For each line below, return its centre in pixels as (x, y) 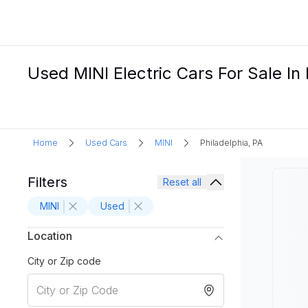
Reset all (182, 182)
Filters (47, 182)
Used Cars (106, 143)
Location (50, 236)
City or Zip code (64, 261)
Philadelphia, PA (231, 143)
